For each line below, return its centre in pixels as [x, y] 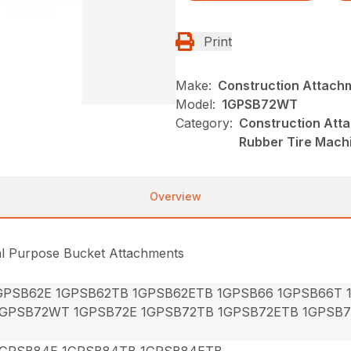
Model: [195, 104]
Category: [204, 123]
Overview [175, 196]
